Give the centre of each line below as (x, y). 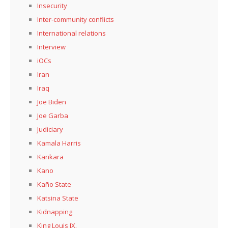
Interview (51, 47)
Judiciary (50, 129)
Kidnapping (55, 211)
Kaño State (54, 184)
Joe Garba (53, 115)
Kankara (50, 156)
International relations (72, 33)
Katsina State (58, 198)
